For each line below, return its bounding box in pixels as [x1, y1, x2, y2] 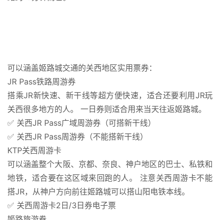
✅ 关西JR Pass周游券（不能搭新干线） [7, 131, 148, 141]
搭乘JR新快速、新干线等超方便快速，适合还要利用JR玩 [7, 90, 213, 100]
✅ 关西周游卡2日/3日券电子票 [7, 200, 116, 210]
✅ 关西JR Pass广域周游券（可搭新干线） [7, 117, 156, 128]
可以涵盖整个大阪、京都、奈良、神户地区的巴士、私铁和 [7, 159, 213, 169]
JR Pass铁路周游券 [7, 76, 76, 86]
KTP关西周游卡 [7, 145, 61, 155]
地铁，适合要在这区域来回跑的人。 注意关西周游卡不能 [7, 172, 213, 183]
